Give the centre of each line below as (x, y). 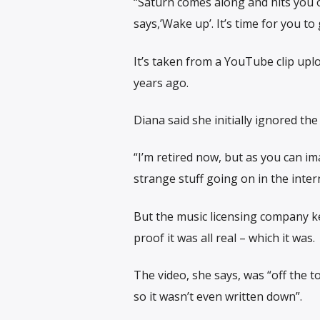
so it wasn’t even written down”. (217, 297)
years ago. (161, 82)
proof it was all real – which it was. (224, 237)
